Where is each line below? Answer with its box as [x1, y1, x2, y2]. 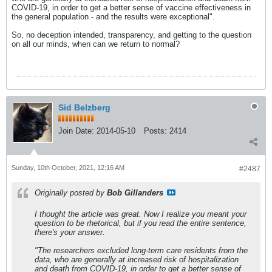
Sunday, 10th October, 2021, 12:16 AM [12, 164, 124, 171]
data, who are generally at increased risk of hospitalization [35, 255, 239, 264]
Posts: [144, 126, 167, 135]
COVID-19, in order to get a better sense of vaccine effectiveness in [12, 3, 251, 12]
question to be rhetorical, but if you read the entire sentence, [35, 219, 246, 228]
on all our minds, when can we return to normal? [12, 39, 180, 49]
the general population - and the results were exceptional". [12, 12, 215, 21]
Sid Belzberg [58, 103, 110, 112]
